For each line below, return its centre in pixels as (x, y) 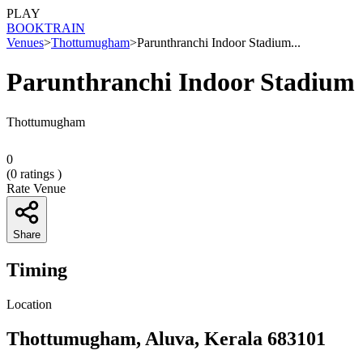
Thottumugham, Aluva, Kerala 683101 (166, 338)
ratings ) (39, 173)
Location (29, 304)
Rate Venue (36, 188)
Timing (37, 269)
